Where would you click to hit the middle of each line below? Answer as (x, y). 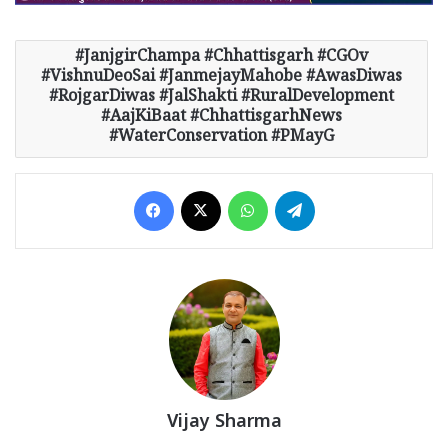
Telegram (343, 190)
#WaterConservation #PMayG (221, 139)
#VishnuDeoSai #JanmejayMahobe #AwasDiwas (221, 79)
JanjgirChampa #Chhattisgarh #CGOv (226, 59)
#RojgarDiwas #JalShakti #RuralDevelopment (221, 99)
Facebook (202, 190)
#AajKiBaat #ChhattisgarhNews (221, 119)
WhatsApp (299, 190)
